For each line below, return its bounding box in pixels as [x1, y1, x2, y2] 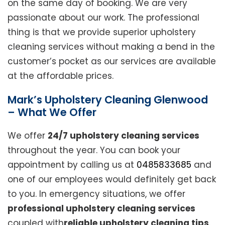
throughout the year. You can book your [8, 144, 180, 157]
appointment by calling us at [8, 159, 137, 171]
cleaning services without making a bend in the [8, 41, 215, 53]
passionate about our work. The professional [8, 12, 199, 24]
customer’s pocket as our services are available [8, 55, 216, 68]
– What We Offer [8, 105, 96, 120]
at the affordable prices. [8, 70, 114, 82]
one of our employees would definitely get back [8, 173, 216, 186]
